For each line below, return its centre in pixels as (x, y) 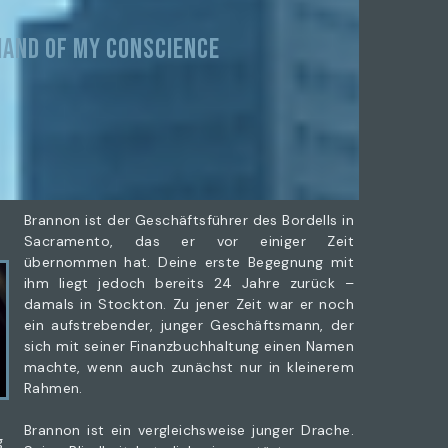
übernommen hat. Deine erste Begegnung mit (189, 262)
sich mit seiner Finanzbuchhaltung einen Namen (189, 346)
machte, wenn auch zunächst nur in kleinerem (189, 367)
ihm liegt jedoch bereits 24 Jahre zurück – (189, 283)
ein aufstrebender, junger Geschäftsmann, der (189, 325)
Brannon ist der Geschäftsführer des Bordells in (189, 220)
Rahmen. (53, 388)
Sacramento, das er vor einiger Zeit (189, 241)
